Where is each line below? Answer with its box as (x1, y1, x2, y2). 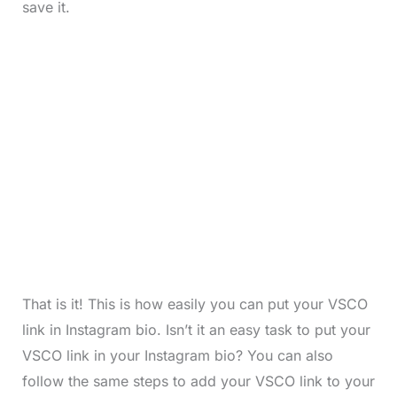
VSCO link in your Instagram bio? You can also (21, 346, 333, 365)
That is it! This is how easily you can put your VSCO (21, 295, 368, 314)
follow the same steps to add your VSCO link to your (21, 372, 375, 391)
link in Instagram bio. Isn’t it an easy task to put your (21, 321, 370, 339)
